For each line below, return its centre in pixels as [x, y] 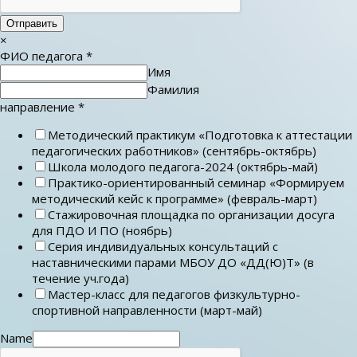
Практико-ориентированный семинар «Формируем [196, 182]
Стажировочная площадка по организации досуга [191, 214]
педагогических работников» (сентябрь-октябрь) [174, 150]
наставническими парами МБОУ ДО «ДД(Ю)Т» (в [173, 262]
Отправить [32, 23]
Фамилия [173, 89]
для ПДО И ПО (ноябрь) [102, 230]
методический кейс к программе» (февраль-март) [175, 198]
